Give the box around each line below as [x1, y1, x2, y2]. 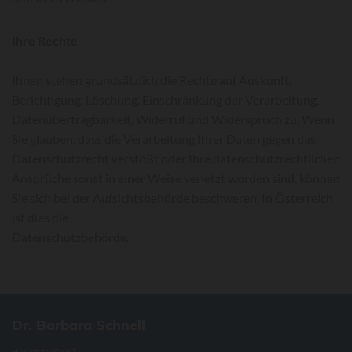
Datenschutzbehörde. [12, 229, 129, 244]
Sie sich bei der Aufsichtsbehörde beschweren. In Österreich [12, 190, 333, 205]
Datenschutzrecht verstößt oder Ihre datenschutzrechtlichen [12, 151, 340, 166]
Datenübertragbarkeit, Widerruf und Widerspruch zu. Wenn [12, 112, 335, 126]
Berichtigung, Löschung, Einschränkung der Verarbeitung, [12, 92, 319, 107]
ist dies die [12, 210, 68, 225]
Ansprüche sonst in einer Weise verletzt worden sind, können [12, 170, 340, 185]
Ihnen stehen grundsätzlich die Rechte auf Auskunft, [12, 72, 291, 87]
